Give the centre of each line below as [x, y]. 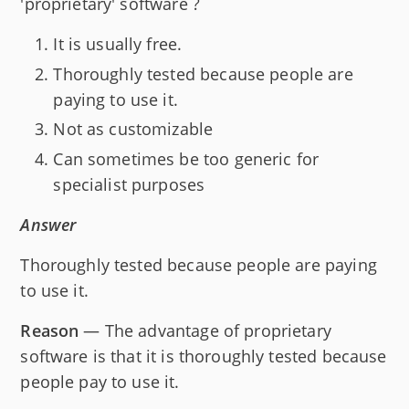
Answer [48, 224]
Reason [50, 330]
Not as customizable [133, 129]
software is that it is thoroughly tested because [204, 356]
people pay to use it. [100, 381]
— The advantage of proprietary [205, 330]
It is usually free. [118, 44]
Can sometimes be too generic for [186, 158]
